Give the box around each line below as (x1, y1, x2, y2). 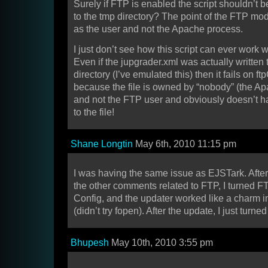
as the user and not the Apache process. (74, 24, 243, 35)
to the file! (74, 107, 114, 118)
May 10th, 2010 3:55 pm (109, 237, 213, 248)
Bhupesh (71, 237, 109, 248)
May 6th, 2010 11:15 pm (133, 139, 236, 150)
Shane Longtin (71, 139, 133, 150)
